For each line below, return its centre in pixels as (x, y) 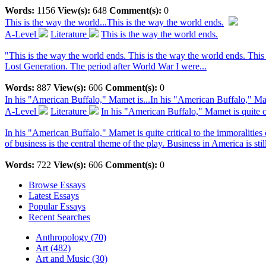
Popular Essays (57, 207)
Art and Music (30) (72, 259)
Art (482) (53, 248)
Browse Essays (57, 185)
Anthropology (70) (71, 237)
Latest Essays (54, 196)
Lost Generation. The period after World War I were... (106, 66)
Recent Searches (59, 217)
